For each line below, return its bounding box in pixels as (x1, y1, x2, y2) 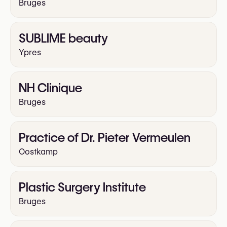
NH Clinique (19, 80, 82, 95)
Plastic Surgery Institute (19, 179, 146, 195)
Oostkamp (19, 146, 58, 157)
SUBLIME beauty (19, 30, 108, 46)
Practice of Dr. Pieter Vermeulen (19, 130, 191, 145)
